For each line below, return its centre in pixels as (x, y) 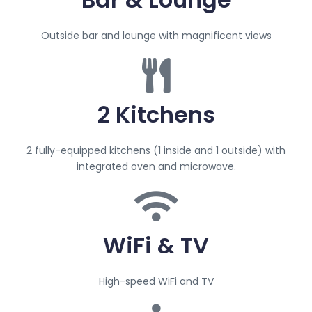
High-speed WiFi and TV (156, 282)
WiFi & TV (156, 246)
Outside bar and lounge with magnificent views (156, 36)
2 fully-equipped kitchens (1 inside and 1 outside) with (156, 151)
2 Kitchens (156, 115)
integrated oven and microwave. (156, 167)
